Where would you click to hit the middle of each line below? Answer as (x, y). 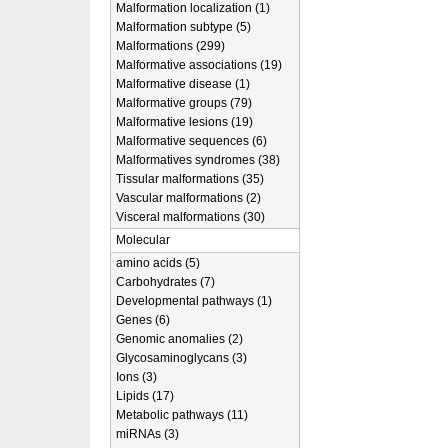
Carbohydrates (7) (165, 282)
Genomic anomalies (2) (179, 339)
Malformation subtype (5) (183, 27)
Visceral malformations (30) (190, 217)
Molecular (143, 240)
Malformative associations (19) (199, 65)
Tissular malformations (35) (190, 179)
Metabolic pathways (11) (182, 415)
